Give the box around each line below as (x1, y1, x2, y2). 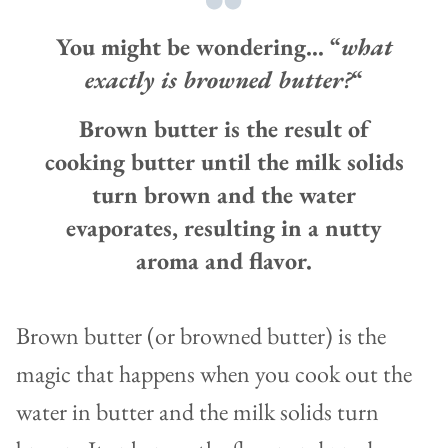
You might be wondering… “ (55, 31, 341, 63)
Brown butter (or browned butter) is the (16, 320, 386, 352)
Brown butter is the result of (79, 113, 369, 145)
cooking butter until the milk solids (44, 146, 404, 178)
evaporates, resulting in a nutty (66, 212, 382, 244)
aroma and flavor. (136, 245, 312, 277)
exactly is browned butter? (85, 64, 352, 96)
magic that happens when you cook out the (16, 358, 412, 390)
